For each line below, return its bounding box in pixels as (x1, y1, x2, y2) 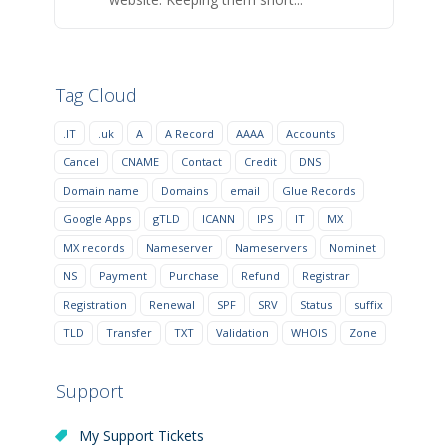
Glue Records (282, 182, 355, 198)
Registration (63, 296, 127, 312)
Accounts (286, 125, 335, 141)
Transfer (106, 325, 152, 341)
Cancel (63, 154, 99, 170)
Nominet (329, 239, 376, 255)
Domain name (63, 182, 139, 198)
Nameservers (235, 239, 307, 255)
